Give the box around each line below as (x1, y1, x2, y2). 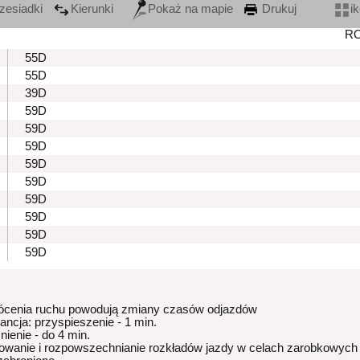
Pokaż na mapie (148, 2, 233, 16)
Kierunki (71, 2, 113, 16)
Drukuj (259, 2, 297, 16)
